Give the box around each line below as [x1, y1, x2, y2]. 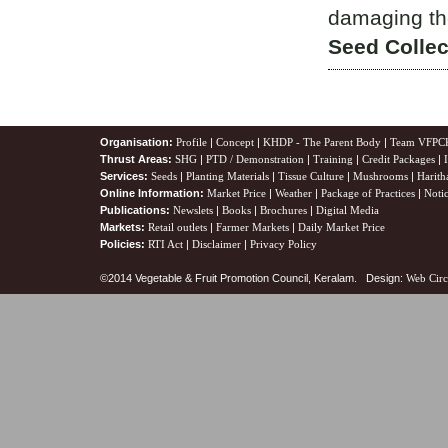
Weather [275, 187, 312, 199]
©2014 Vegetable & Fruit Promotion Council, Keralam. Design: [100, 272, 406, 284]
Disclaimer [192, 238, 241, 250]
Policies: [100, 238, 145, 250]
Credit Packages [362, 153, 435, 165]
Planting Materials [186, 170, 269, 182]
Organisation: [100, 136, 173, 148]
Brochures [260, 204, 307, 216]
